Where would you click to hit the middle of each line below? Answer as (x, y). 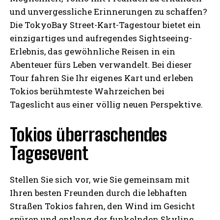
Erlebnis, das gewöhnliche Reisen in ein (93, 52)
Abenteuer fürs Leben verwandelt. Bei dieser (101, 65)
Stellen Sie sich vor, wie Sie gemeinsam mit (100, 180)
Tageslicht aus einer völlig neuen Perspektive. (106, 105)
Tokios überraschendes (88, 135)
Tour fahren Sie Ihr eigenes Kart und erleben (102, 78)
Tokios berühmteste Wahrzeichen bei (87, 91)
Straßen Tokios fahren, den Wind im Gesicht (102, 206)
